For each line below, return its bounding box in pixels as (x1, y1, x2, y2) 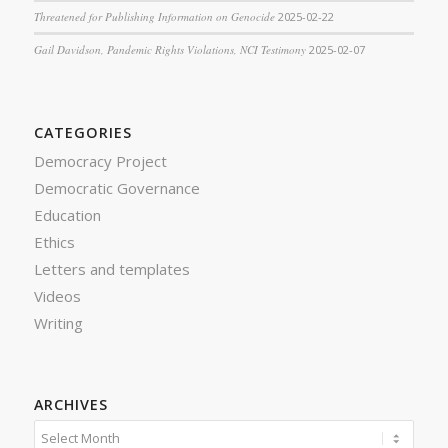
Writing (33, 312, 83, 333)
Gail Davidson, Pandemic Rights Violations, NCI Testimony (33, 41, 306, 57)
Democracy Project (33, 150, 167, 171)
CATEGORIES (33, 122, 132, 142)
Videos (33, 285, 81, 306)
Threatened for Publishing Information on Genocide (33, 8, 275, 24)
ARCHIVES (33, 394, 108, 414)
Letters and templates (33, 258, 190, 279)
